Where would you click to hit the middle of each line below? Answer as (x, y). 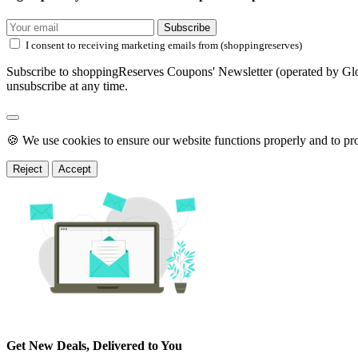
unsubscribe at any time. (67, 86)
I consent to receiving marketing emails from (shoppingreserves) (164, 46)
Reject (28, 169)
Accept (75, 169)
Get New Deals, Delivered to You (94, 345)
